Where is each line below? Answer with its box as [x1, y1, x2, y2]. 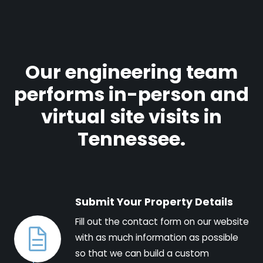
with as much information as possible [75, 231, 238, 244]
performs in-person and [14, 80, 249, 107]
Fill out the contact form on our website [75, 215, 249, 228]
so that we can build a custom [75, 247, 209, 259]
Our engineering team [25, 58, 238, 85]
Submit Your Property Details [75, 194, 233, 209]
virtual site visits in [41, 103, 222, 130]
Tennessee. [77, 125, 186, 152]
